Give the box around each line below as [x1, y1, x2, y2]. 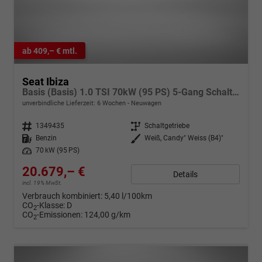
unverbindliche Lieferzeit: [22, 99, 97, 108]
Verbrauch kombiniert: [22, 191, 104, 201]
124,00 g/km [84, 210, 130, 220]
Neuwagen [129, 99, 161, 108]
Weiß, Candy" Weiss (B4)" [144, 134, 223, 143]
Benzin [36, 134, 57, 143]
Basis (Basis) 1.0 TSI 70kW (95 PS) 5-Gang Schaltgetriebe [232, 87, 239, 98]
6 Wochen [97, 99, 126, 108]
